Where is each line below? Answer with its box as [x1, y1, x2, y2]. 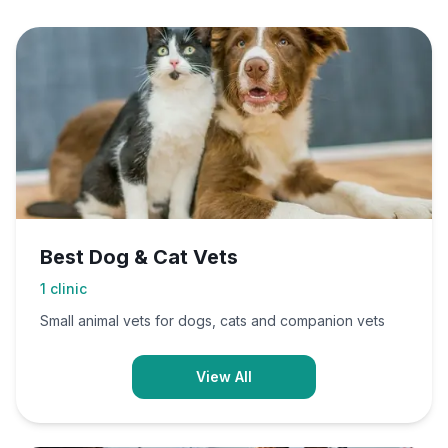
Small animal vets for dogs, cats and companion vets [40, 312, 385, 329]
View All [196, 368, 252, 385]
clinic [50, 280, 87, 297]
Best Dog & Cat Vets [40, 245, 238, 269]
